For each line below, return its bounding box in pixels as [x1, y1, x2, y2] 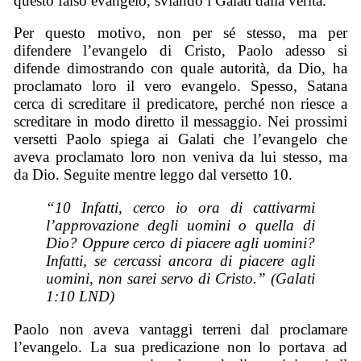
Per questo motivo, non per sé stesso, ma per [14, 24, 347, 42]
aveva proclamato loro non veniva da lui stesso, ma [14, 148, 347, 166]
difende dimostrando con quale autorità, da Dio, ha [14, 60, 347, 77]
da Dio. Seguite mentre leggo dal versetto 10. [14, 166, 293, 184]
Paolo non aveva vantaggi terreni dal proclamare [14, 320, 347, 338]
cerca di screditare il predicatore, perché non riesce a [14, 95, 347, 113]
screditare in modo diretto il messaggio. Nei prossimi [14, 113, 347, 131]
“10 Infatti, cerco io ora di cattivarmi [46, 199, 315, 217]
